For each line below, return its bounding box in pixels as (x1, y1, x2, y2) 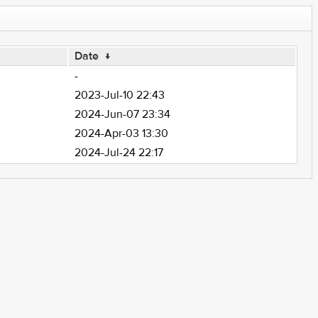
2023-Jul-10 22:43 (74, 88, 165, 102)
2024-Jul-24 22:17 (74, 146, 163, 160)
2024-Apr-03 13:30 (74, 126, 168, 141)
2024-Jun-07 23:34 (74, 107, 170, 121)
